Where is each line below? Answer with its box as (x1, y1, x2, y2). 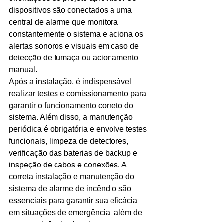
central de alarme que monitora (9, 18, 120, 26)
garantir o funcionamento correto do (9, 101, 135, 110)
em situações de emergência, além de (9, 208, 144, 217)
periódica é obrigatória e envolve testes (9, 125, 149, 133)
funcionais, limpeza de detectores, (9, 137, 130, 145)
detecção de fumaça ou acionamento (9, 54, 140, 62)
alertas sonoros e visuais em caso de (9, 42, 141, 50)
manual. (9, 65, 39, 74)
